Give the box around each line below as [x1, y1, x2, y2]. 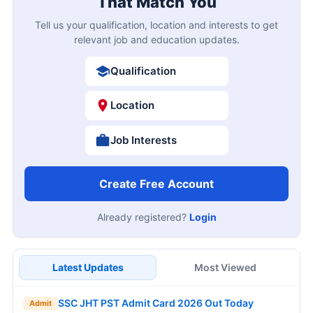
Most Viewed [194, 261, 256, 273]
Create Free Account [99, 176, 214, 191]
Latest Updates [52, 261, 124, 273]
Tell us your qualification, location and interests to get [35, 18, 278, 31]
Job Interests [110, 133, 177, 147]
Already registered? [96, 210, 189, 223]
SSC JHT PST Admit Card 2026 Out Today [58, 297, 254, 310]
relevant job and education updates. [73, 33, 240, 45]
